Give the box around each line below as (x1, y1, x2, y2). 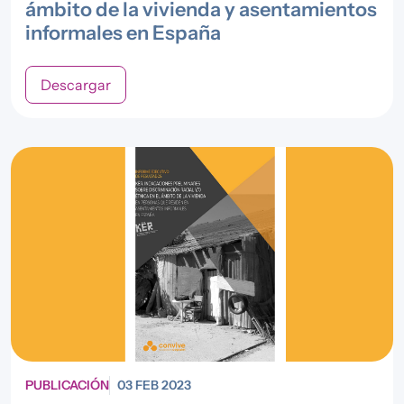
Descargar (41, 75, 111, 94)
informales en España (25, 20, 221, 44)
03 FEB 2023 (117, 377, 191, 393)
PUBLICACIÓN (25, 377, 109, 393)
